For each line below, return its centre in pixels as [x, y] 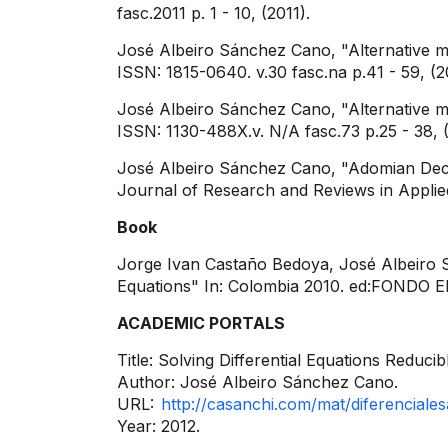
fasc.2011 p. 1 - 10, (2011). [213, 13]
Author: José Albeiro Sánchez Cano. [257, 382]
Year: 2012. [158, 426]
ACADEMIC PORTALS [203, 323]
